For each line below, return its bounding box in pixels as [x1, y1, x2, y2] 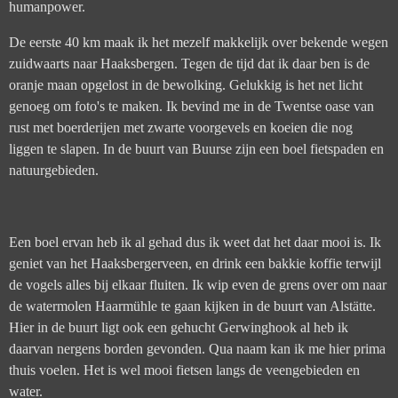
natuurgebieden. [9, 161, 102, 179]
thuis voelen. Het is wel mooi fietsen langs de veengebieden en [9, 361, 360, 378]
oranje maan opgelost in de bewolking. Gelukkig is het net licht [9, 76, 362, 93]
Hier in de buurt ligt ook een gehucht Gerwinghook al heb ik [9, 318, 348, 336]
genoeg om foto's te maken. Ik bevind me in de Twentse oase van [9, 97, 374, 115]
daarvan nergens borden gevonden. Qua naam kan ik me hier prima [9, 339, 386, 357]
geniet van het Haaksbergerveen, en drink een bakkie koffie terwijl [9, 254, 381, 272]
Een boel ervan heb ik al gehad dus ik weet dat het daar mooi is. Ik [9, 233, 381, 251]
